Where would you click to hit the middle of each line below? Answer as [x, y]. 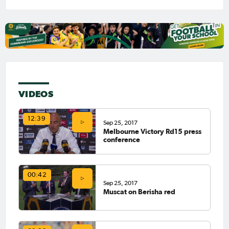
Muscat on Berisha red [139, 191]
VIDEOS [36, 94]
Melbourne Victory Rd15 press [152, 131]
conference [121, 139]
